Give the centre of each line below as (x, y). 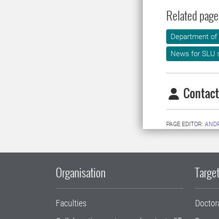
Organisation (81, 172)
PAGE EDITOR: (186, 124)
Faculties (71, 203)
